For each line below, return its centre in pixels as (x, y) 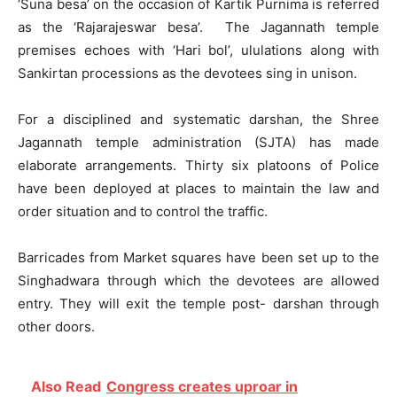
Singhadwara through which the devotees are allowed (198, 281)
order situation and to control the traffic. (143, 212)
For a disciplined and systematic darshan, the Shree (198, 120)
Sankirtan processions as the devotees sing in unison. (187, 74)
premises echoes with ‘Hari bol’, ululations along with (198, 51)
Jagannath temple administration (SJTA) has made (198, 143)
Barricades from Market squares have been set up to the (198, 258)
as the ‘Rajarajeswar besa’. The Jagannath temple (198, 27)
